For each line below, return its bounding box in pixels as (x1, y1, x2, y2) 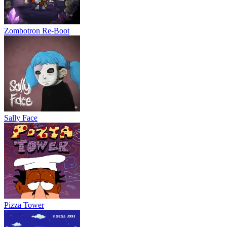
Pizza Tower (4, 200, 44, 209)
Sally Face (4, 113, 37, 122)
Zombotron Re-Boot (4, 26, 69, 35)
